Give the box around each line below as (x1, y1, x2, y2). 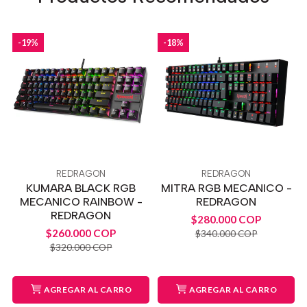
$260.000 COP (46, 226, 116, 239)
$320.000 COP (49, 241, 112, 253)
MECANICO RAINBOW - (19, 195, 143, 208)
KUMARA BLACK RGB (26, 181, 136, 195)
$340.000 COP (195, 227, 258, 239)
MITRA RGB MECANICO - (160, 181, 292, 195)
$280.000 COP (191, 212, 261, 225)
